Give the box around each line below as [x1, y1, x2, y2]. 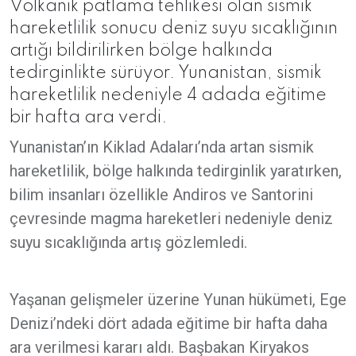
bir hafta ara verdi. [10, 108, 168, 126]
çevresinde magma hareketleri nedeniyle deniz [10, 208, 333, 228]
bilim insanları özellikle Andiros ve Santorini [10, 184, 313, 204]
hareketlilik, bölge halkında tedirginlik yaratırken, [10, 161, 342, 180]
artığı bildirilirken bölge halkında [10, 41, 273, 60]
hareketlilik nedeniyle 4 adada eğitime [10, 86, 327, 104]
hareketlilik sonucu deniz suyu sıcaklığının [10, 19, 338, 37]
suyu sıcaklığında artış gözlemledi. [10, 232, 255, 252]
